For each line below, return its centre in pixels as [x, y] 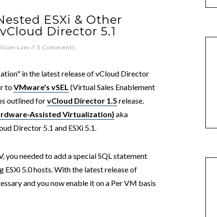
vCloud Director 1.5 [82, 101]
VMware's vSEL [41, 87]
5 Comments [56, 47]
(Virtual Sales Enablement [112, 87]
